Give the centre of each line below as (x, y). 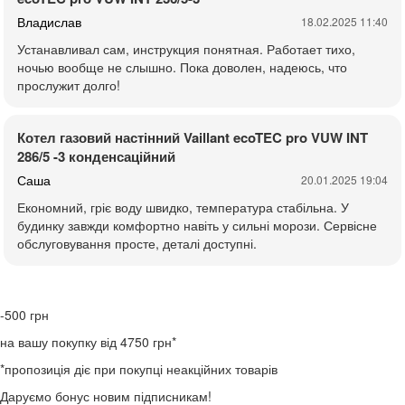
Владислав (49, 22)
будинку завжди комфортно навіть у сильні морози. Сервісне (197, 226)
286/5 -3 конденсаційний (96, 157)
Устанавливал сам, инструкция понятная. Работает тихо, (186, 49)
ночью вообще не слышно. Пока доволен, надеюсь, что (182, 67)
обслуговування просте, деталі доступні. (137, 244)
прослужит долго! (69, 85)
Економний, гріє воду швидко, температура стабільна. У (183, 207)
